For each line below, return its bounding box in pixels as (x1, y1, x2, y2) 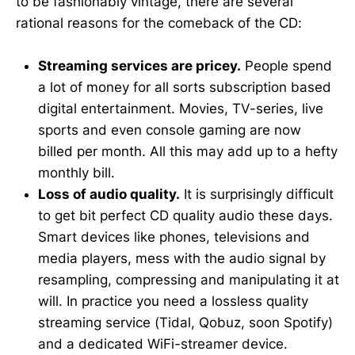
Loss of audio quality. (38, 185, 180, 202)
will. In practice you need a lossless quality (38, 292, 308, 309)
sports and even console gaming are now (38, 121, 301, 138)
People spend (241, 57, 332, 74)
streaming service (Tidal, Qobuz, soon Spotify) (38, 314, 333, 330)
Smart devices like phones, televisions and (38, 228, 310, 245)
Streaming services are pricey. (38, 57, 241, 74)
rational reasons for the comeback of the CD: (16, 14, 302, 31)
